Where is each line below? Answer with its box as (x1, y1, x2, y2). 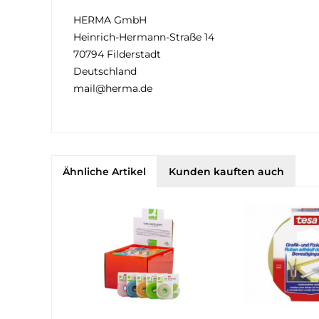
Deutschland (73, 65, 137, 78)
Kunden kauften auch (169, 165, 284, 178)
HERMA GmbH (73, 14, 147, 26)
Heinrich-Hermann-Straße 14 (73, 31, 214, 43)
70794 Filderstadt (73, 48, 161, 61)
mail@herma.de (73, 82, 152, 95)
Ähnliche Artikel (63, 165, 146, 178)
